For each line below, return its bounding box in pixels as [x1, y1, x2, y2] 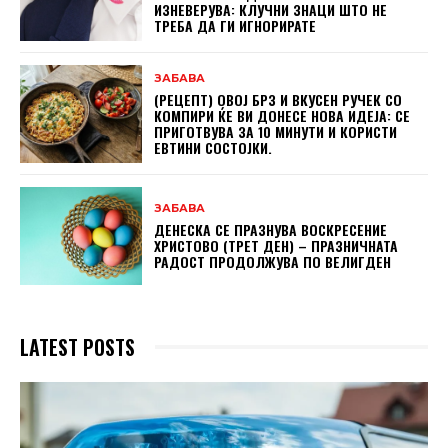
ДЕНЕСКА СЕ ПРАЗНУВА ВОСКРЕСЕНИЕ [154, 218, 388, 240]
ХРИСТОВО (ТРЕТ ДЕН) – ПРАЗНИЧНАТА [154, 234, 399, 256]
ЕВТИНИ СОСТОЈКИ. [154, 136, 273, 158]
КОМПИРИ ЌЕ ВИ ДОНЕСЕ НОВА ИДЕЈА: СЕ [154, 104, 411, 126]
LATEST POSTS [20, 331, 135, 362]
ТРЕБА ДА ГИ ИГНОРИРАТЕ [154, 14, 317, 36]
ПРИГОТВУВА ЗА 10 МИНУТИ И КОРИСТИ [154, 120, 398, 142]
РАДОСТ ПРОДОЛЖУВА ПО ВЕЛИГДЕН [154, 250, 392, 272]
